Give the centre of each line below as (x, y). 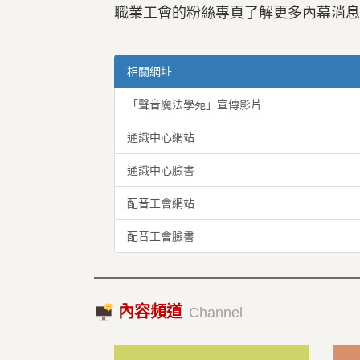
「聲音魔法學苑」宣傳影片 (194, 104)
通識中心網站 (161, 137)
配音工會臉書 (161, 236)
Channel (215, 313)
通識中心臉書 (161, 170)
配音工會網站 (161, 203)
